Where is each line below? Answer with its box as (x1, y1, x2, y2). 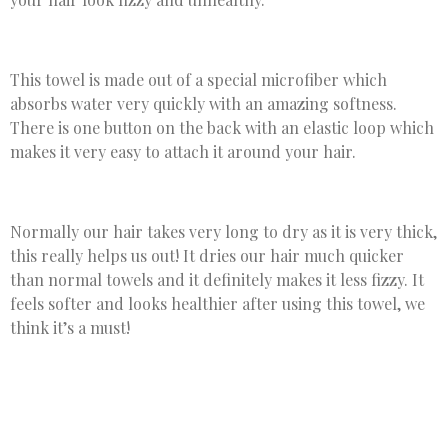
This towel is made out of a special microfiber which (10, 69, 387, 91)
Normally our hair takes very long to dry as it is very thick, (10, 221, 437, 243)
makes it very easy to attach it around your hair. (10, 141, 356, 163)
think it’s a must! (10, 317, 130, 339)
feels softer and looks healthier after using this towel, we (10, 293, 425, 315)
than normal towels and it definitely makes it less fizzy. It (10, 269, 424, 291)
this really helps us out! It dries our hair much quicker (10, 245, 404, 267)
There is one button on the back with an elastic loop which (10, 117, 434, 139)
